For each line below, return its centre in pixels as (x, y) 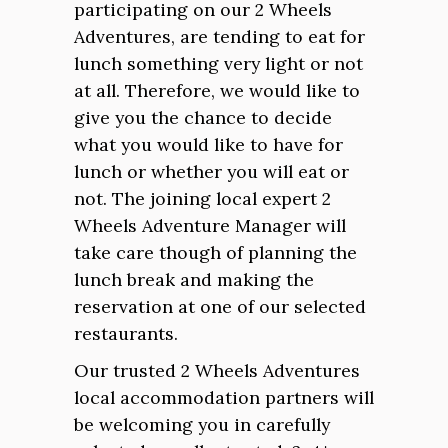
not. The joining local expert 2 (202, 198)
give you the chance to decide (203, 117)
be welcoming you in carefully (202, 424)
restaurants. (126, 333)
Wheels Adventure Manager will (210, 225)
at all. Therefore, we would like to (217, 90)
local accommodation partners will (224, 397)
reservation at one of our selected (220, 306)
